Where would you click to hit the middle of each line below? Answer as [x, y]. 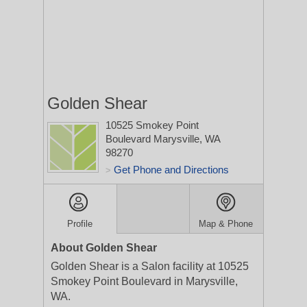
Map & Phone [226, 224]
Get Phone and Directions [171, 170]
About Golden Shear [104, 248]
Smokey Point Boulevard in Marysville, [144, 281]
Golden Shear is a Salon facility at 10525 [150, 266]
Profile [80, 224]
